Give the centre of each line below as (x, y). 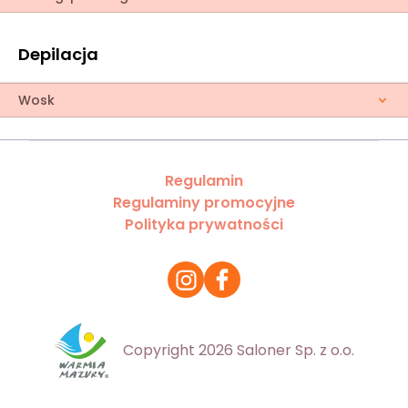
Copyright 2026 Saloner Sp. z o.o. (239, 350)
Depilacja (58, 54)
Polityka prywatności (204, 224)
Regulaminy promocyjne (204, 203)
